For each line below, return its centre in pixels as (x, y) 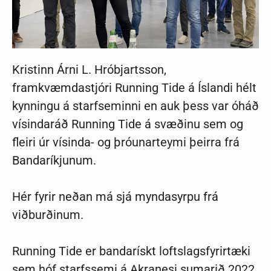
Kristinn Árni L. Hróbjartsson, (89, 69)
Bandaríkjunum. (54, 160)
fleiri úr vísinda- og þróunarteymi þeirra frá (126, 142)
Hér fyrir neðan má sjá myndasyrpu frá (115, 196)
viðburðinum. (49, 214)
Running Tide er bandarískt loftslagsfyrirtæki (131, 251)
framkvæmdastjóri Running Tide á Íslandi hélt (134, 87)
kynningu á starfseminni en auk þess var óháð (135, 106)
